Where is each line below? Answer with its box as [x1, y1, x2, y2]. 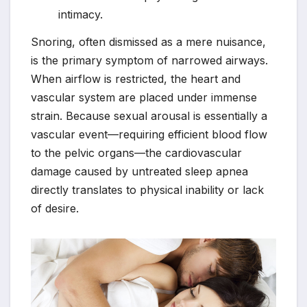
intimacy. [58, 8, 103, 22]
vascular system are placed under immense [31, 90, 257, 104]
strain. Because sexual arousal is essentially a [31, 108, 267, 123]
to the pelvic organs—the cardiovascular [31, 145, 242, 160]
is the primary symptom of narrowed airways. [31, 53, 268, 67]
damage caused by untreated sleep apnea [31, 164, 248, 178]
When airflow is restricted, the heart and [31, 71, 241, 86]
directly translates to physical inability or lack [31, 182, 264, 197]
